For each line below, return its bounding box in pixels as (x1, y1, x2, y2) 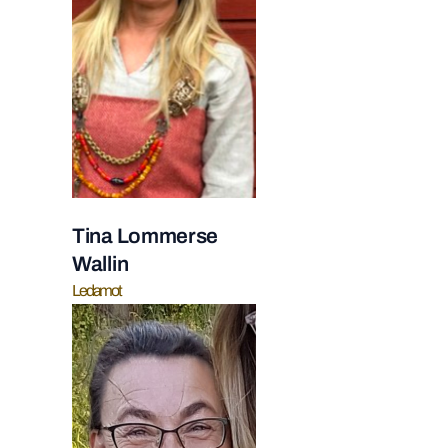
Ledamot (72, 282, 121, 299)
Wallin (72, 253, 129, 275)
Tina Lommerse (72, 225, 219, 247)
